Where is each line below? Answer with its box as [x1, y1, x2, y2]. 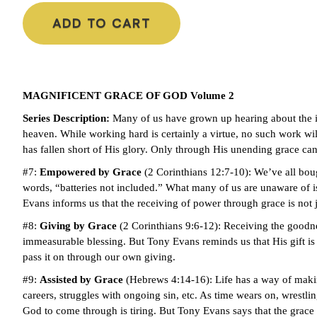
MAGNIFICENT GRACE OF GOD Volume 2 [22, 89, 234, 101]
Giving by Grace [39, 219, 117, 231]
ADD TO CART [52, 14, 151, 32]
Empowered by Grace [39, 166, 142, 178]
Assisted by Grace [39, 273, 123, 285]
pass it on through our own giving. [22, 250, 175, 263]
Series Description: [22, 112, 113, 124]
